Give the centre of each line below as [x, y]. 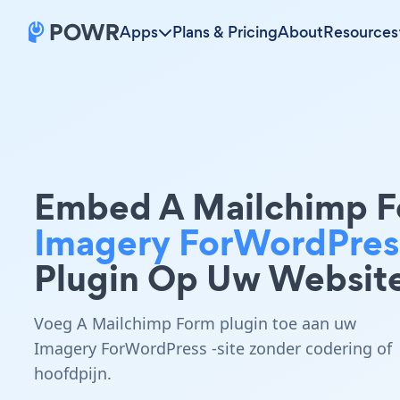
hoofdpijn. [73, 373]
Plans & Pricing [225, 32]
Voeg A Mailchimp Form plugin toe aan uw [195, 323]
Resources [361, 32]
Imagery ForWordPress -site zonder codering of [213, 348]
